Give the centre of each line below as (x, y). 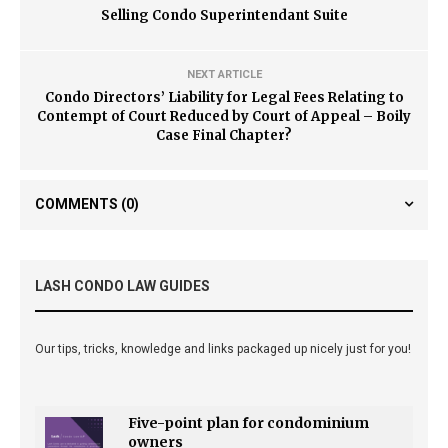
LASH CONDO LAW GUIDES (122, 285)
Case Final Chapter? (224, 135)
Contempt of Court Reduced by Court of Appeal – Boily (224, 116)
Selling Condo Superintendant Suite (224, 15)
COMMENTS (78, 203)
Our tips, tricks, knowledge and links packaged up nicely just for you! (223, 348)
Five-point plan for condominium (248, 422)
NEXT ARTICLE (224, 74)
